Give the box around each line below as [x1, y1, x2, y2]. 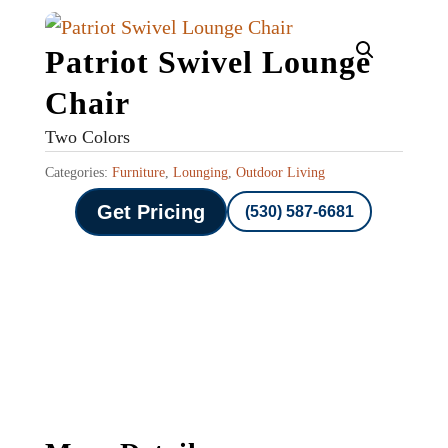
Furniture [111, 164, 165, 180]
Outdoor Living [235, 164, 325, 180]
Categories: [44, 164, 112, 180]
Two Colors [44, 126, 130, 147]
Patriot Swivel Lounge [44, 43, 371, 80]
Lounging [172, 164, 228, 180]
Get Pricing [97, 200, 206, 223]
